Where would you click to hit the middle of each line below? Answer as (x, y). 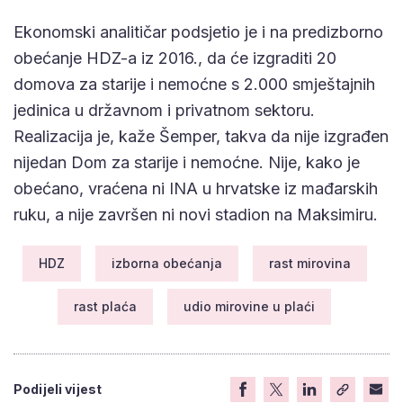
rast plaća (105, 306)
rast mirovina (309, 263)
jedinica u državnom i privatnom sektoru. (164, 110)
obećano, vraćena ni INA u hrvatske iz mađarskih (196, 188)
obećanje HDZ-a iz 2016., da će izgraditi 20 (175, 58)
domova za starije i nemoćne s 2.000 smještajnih (194, 84)
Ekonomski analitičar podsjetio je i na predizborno (198, 31)
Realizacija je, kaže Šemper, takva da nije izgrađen (201, 136)
